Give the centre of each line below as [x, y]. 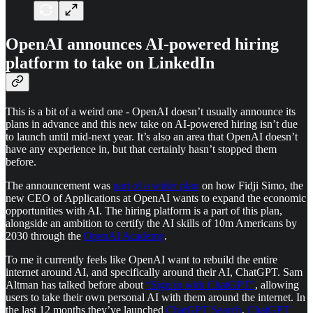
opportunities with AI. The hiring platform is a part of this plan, [144, 211]
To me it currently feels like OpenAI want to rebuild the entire [141, 260]
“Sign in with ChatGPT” [201, 285]
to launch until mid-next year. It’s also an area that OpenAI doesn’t [152, 137]
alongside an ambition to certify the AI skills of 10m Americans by [151, 224]
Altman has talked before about [76, 285]
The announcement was [59, 186]
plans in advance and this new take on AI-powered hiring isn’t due [152, 124]
